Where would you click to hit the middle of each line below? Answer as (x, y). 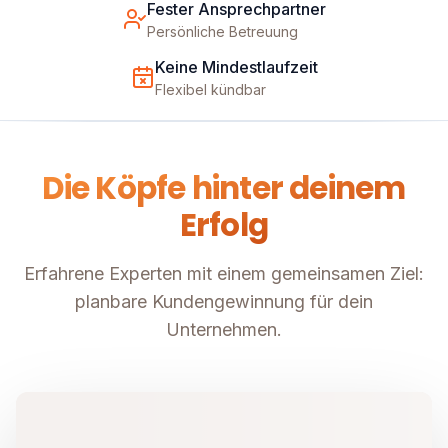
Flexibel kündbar (210, 90)
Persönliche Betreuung (222, 32)
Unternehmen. (224, 330)
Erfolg (224, 225)
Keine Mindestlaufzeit (236, 67)
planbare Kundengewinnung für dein (224, 302)
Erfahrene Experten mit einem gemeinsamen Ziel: (224, 274)
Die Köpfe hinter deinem (224, 188)
